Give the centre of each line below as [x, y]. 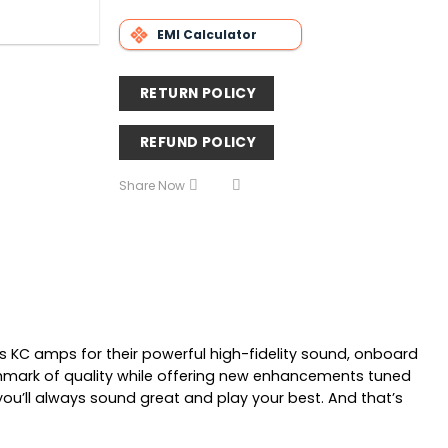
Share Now [151, 186]
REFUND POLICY [198, 141]
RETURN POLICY [198, 92]
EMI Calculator [206, 34]
